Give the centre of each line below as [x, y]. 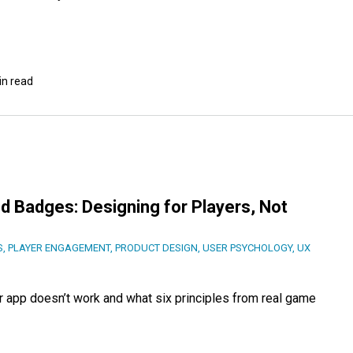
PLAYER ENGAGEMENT [59, 248]
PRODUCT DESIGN [156, 248]
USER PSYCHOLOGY [247, 248]
